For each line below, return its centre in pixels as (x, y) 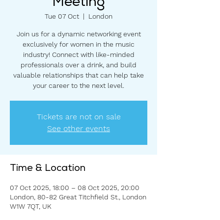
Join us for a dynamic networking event (79, 34)
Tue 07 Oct (62, 16)
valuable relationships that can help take (79, 75)
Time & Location (48, 169)
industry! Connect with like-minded (79, 54)
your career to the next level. (79, 85)
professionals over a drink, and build (79, 65)
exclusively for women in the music (79, 44)
